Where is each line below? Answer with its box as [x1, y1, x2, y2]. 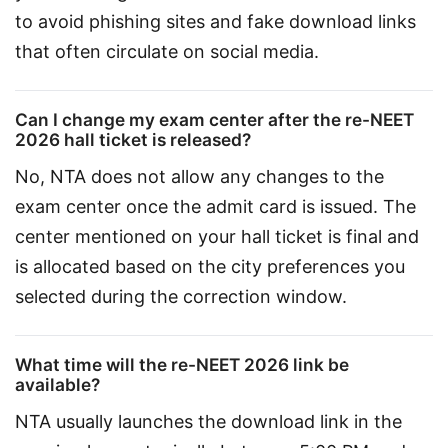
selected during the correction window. [15, 286, 347, 308]
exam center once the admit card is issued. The [15, 196, 421, 218]
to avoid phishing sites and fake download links [15, 11, 421, 33]
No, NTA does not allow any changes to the [15, 166, 389, 188]
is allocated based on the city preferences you [15, 256, 410, 278]
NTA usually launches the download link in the [15, 411, 407, 433]
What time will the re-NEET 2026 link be [15, 353, 349, 375]
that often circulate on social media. [15, 41, 319, 63]
